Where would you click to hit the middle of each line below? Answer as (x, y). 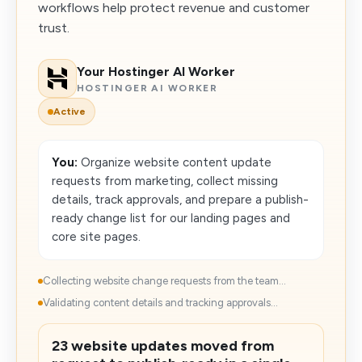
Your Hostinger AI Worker (156, 71)
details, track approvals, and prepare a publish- (180, 200)
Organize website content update (175, 162)
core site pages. (96, 237)
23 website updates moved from (163, 346)
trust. (54, 28)
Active (69, 112)
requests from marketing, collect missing (165, 181)
